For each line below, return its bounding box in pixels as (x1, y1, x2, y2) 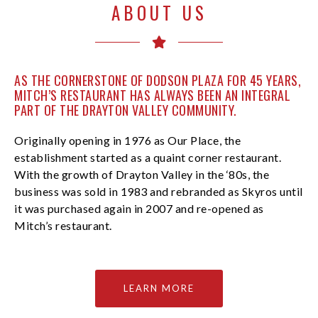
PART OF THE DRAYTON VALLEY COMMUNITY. (14, 101, 237, 119)
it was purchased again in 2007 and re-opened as (14, 202, 264, 215)
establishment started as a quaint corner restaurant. (14, 150, 281, 164)
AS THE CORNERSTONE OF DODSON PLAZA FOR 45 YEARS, (14, 71, 301, 89)
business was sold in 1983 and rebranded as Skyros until (14, 185, 303, 198)
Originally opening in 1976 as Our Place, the (14, 133, 241, 147)
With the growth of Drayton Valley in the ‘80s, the (14, 168, 269, 181)
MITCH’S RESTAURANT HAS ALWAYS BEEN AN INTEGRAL (14, 86, 290, 104)
